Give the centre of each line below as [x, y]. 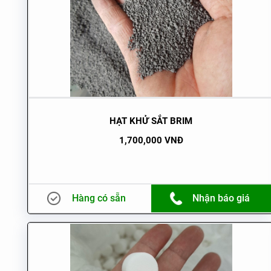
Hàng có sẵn [99, 198]
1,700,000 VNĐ [151, 141]
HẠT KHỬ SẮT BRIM [151, 121]
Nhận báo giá [221, 198]
